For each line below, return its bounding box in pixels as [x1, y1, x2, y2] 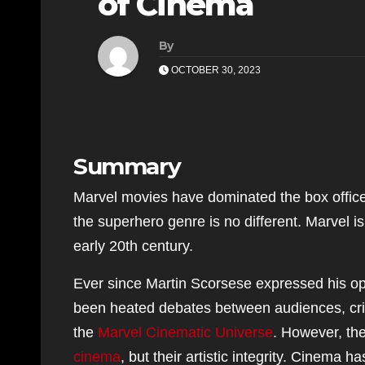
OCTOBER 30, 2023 [169, 64, 261, 76]
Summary [73, 152, 181, 180]
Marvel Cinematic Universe [98, 324, 273, 341]
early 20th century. [73, 238, 193, 254]
